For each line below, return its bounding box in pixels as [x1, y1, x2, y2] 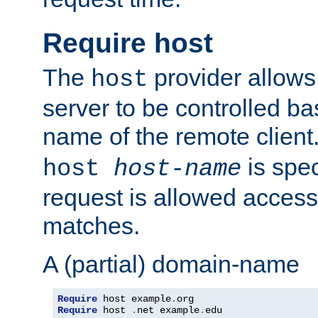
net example [137, 305, 199, 317]
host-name [114, 155, 241, 183]
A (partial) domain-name [43, 251, 300, 278]
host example [97, 293, 171, 305]
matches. [43, 212, 140, 240]
